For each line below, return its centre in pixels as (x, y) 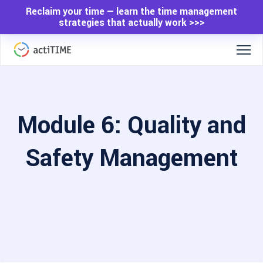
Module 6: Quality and (131, 125)
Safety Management (131, 158)
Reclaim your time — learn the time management (131, 11)
